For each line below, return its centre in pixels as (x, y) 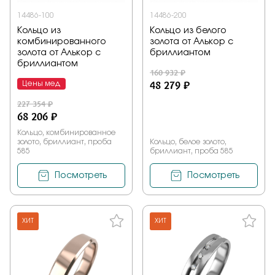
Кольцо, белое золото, (188, 142)
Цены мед (41, 84)
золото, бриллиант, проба (64, 142)
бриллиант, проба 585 (192, 151)
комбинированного (62, 42)
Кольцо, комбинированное (67, 133)
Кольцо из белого (188, 31)
